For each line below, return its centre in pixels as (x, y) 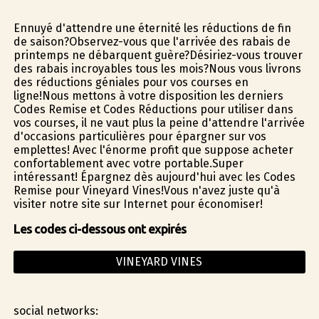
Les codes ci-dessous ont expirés (100, 229)
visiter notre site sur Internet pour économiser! (138, 204)
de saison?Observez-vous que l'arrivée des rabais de (152, 41)
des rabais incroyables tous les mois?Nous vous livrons (157, 68)
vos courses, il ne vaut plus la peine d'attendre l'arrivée (159, 122)
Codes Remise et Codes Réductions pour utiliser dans (153, 109)
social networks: (56, 310)
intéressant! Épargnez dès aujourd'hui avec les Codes (154, 177)
